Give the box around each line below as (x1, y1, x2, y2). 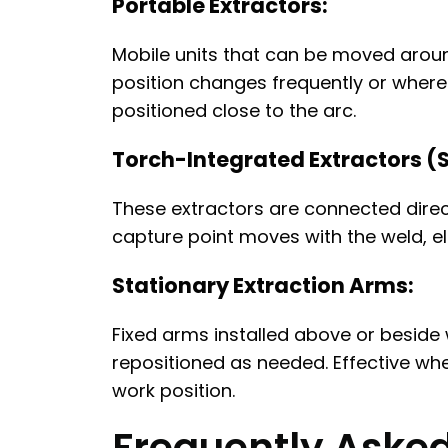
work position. (112, 378, 235, 404)
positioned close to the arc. (112, 98, 356, 124)
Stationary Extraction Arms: (112, 271, 414, 301)
